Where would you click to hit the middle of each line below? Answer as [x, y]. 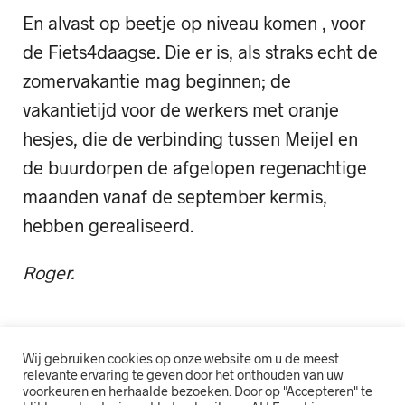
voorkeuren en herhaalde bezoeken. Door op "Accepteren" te [198, 391]
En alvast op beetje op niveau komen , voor [194, 23]
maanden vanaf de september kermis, [175, 197]
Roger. [48, 273]
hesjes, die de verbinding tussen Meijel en [190, 139]
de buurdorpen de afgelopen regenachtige [195, 168]
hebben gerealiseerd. [108, 226]
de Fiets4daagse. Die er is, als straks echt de [200, 52]
